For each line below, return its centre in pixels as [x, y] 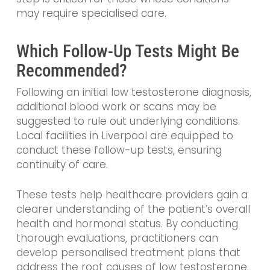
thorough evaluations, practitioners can [117, 238]
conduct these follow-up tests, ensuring [119, 150]
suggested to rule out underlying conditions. [128, 121]
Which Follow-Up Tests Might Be [127, 52]
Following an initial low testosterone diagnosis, [133, 93]
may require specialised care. [91, 13]
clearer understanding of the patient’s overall [133, 209]
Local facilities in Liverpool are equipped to [124, 136]
